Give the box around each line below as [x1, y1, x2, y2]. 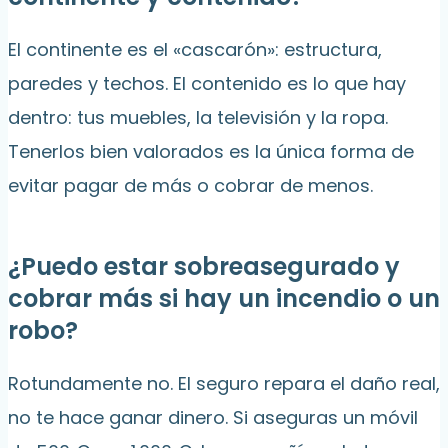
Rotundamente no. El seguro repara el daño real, [8, 371, 440, 397]
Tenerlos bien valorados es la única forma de [8, 139, 414, 165]
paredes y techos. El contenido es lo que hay [8, 71, 406, 97]
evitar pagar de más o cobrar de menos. [8, 173, 373, 199]
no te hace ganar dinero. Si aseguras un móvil [8, 405, 418, 431]
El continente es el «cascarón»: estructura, [8, 37, 382, 63]
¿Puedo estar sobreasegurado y [8, 250, 400, 284]
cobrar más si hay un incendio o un [8, 282, 440, 316]
